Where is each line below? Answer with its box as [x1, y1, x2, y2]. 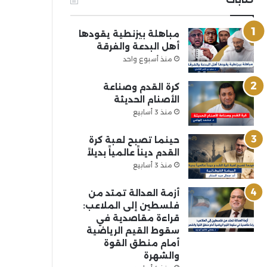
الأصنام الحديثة [113, 94, 179, 105]
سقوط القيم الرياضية [86, 225, 179, 236]
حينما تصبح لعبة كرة [88, 135, 179, 145]
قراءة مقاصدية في [95, 213, 179, 223]
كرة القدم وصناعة [103, 82, 179, 92]
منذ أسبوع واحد [122, 55, 172, 63]
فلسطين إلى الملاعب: [82, 200, 179, 211]
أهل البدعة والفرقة [96, 41, 179, 52]
